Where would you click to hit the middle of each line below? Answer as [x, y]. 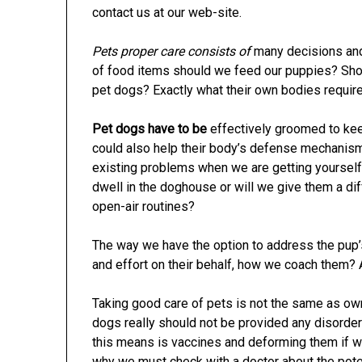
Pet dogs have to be [150, 128]
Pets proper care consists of [172, 51]
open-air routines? [144, 206]
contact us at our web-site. [167, 12]
